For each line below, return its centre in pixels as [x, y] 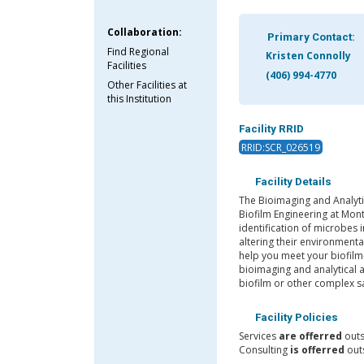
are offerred [310, 336]
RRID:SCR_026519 [280, 147]
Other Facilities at [147, 84]
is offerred [317, 350]
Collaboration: [145, 32]
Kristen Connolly [307, 55]
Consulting [264, 350]
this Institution [140, 98]
